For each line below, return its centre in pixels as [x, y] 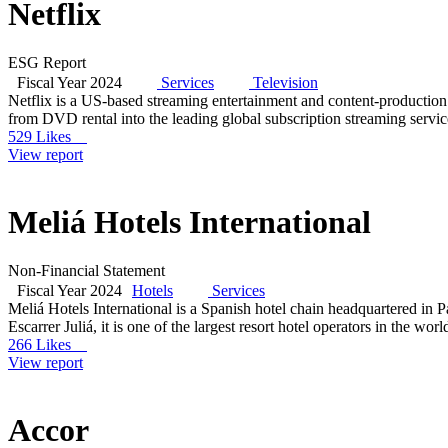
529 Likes [47, 137]
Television [285, 83]
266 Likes [47, 345]
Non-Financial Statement [86, 271]
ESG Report [47, 63]
